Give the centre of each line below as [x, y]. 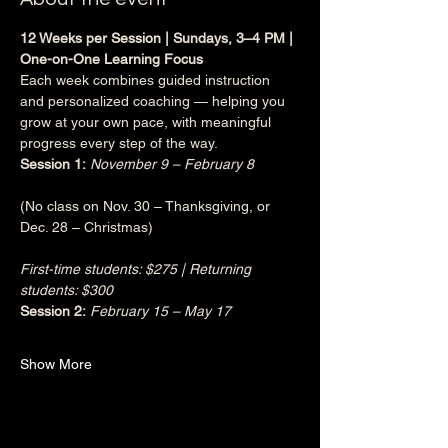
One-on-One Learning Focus [111, 59]
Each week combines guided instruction [147, 80]
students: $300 [66, 290]
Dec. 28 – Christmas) [86, 227]
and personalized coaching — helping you [154, 101]
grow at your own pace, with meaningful [147, 122]
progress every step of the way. [119, 143]
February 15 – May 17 [160, 311]
